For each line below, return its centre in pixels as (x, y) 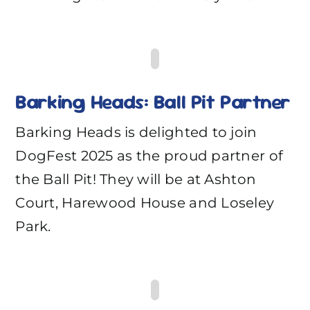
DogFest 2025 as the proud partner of (149, 155)
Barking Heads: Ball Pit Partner (153, 101)
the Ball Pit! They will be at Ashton (136, 179)
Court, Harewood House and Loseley (145, 202)
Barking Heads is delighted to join (136, 132)
